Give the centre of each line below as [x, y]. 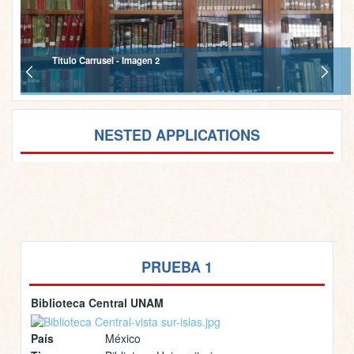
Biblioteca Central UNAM [97, 302]
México [123, 338]
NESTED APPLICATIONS [177, 135]
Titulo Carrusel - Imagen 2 [106, 60]
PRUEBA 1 [177, 267]
